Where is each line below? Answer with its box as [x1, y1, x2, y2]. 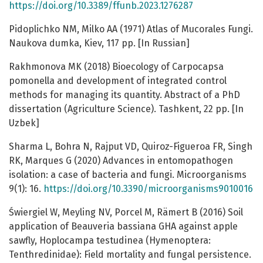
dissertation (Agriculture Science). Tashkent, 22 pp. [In [9, 103, 244, 115]
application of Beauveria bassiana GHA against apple [9, 221, 238, 232]
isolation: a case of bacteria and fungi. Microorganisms [9, 169, 247, 181]
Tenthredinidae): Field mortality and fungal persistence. [9, 249, 251, 261]
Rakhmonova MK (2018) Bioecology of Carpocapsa [9, 61, 224, 73]
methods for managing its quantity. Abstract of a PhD [9, 89, 240, 101]
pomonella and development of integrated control [9, 75, 227, 87]
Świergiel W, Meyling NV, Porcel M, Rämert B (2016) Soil [9, 207, 243, 218]
